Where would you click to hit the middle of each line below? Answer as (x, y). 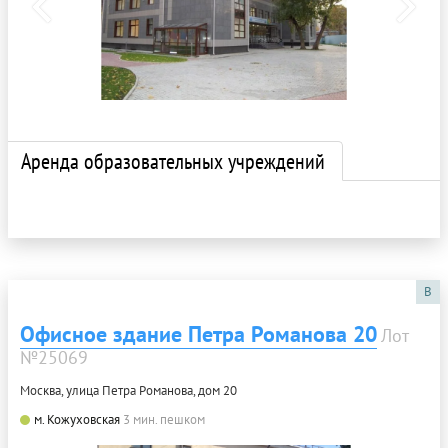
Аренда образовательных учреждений (173, 160)
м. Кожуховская (77, 419)
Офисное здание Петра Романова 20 (198, 333)
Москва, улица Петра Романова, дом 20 (128, 390)
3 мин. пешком (164, 419)
